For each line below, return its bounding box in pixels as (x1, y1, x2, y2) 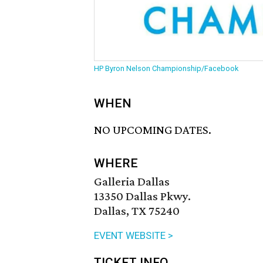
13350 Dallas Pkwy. (94, 189, 191, 204)
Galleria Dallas (94, 174, 170, 189)
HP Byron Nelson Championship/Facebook (94, 64, 238, 73)
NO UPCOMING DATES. (94, 123, 211, 137)
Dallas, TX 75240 (94, 204, 180, 218)
